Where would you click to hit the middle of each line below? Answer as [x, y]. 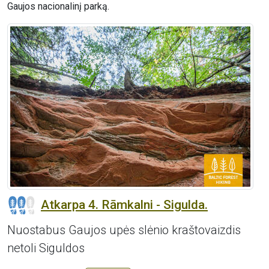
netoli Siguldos [46, 248]
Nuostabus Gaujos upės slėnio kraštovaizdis [124, 230]
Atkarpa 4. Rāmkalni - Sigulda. [124, 204]
